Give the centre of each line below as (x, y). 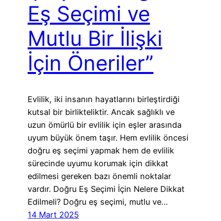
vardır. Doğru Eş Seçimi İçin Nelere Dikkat (106, 189)
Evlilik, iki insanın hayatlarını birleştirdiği (104, 99)
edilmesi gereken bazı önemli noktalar (99, 176)
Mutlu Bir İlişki (95, 38)
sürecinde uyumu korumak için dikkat (98, 163)
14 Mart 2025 (53, 215)
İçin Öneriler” (91, 63)
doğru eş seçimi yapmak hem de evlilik (101, 150)
